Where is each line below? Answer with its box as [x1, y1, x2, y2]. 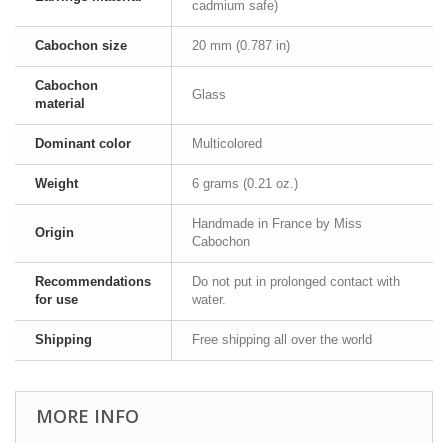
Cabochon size [35, 38, 127, 53]
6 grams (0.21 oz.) [192, 176, 298, 191]
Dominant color [35, 136, 131, 151]
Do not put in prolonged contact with [192, 274, 400, 289]
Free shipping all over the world [192, 332, 372, 347]
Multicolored [192, 136, 262, 151]
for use [35, 292, 78, 307]
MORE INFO [36, 404, 139, 428]
